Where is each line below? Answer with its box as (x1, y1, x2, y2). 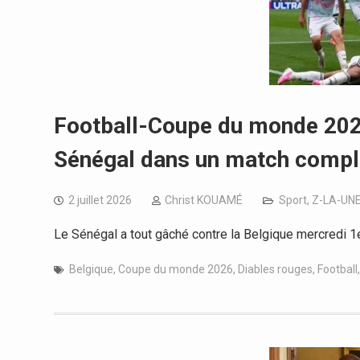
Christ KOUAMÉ (165, 194, 243, 207)
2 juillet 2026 (68, 194, 132, 207)
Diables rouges (238, 263, 313, 276)
